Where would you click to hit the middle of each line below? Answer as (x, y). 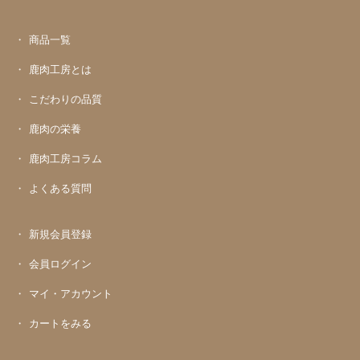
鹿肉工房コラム (66, 157)
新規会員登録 (61, 233)
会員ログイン (61, 263)
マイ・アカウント (71, 292)
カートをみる (61, 322)
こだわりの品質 (66, 98)
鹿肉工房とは (61, 68)
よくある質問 (61, 187)
